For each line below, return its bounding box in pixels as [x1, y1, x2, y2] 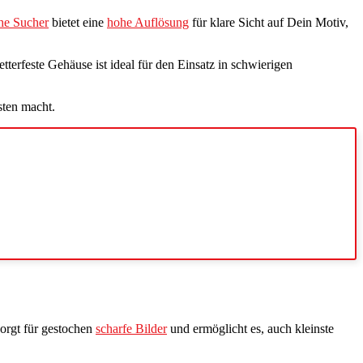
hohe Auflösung [107, 15, 189, 29]
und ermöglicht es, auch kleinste [167, 322, 334, 336]
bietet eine [49, 15, 107, 29]
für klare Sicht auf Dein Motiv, [189, 15, 348, 29]
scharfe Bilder [96, 322, 167, 336]
